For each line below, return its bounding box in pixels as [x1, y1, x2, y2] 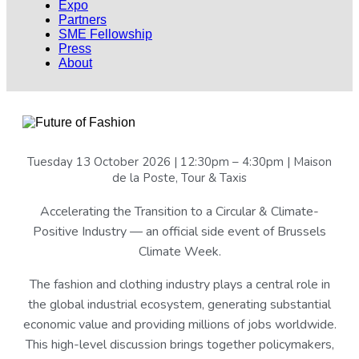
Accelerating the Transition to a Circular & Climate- [40, 203, 319, 220]
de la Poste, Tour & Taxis [112, 170, 247, 186]
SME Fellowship [58, 27, 152, 41]
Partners [58, 13, 107, 26]
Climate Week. [138, 243, 221, 260]
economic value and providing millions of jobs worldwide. [22, 316, 337, 333]
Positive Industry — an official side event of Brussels [33, 223, 326, 240]
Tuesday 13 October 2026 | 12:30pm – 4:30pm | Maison [27, 154, 332, 170]
